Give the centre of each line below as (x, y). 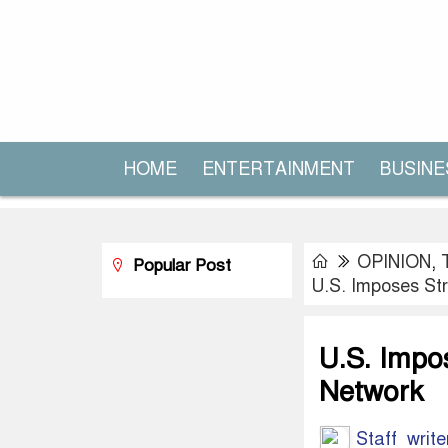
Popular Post (179, 265)
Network (371, 391)
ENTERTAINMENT (278, 169)
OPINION (394, 262)
